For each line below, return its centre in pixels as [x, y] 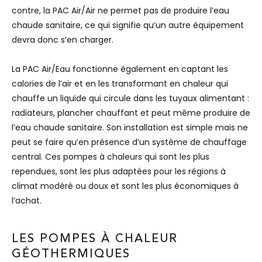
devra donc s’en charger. [63, 39]
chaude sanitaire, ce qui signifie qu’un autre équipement [128, 25]
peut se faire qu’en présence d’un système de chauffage [129, 142]
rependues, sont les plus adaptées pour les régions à [119, 171]
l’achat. [27, 200]
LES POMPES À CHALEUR [95, 239]
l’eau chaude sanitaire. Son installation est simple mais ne [130, 127]
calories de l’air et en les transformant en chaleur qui [120, 83]
